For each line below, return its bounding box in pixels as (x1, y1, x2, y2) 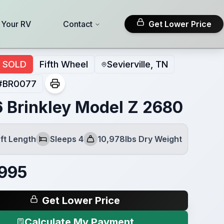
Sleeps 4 (49, 134, 83, 144)
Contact (62, 19, 92, 29)
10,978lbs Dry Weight (97, 134, 182, 144)
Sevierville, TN (106, 59, 168, 69)
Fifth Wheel (39, 59, 88, 69)
